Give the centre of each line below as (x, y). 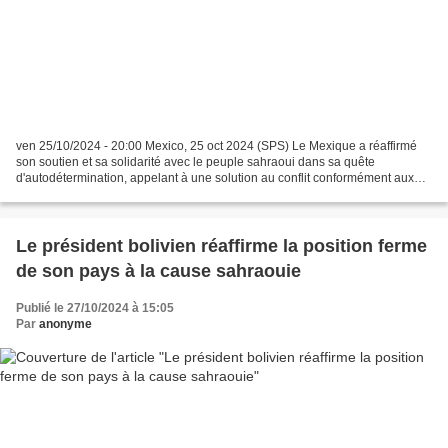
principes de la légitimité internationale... (125, 194)
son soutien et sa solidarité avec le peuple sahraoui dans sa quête (195, 162)
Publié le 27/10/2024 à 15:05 (95, 308)
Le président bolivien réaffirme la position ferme (221, 246)
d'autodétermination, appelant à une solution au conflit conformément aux (215, 178)
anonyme (65, 324)
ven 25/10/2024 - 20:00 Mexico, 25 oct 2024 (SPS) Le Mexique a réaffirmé (216, 146)
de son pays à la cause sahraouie (158, 271)
